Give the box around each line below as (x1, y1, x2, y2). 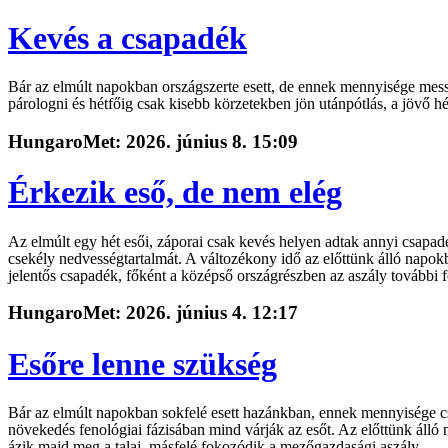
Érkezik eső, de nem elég (8, 174, 342, 211)
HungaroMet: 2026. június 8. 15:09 (8, 130, 298, 152)
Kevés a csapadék (8, 19, 247, 56)
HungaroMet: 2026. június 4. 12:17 (8, 302, 298, 324)
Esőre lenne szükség (8, 345, 277, 382)
